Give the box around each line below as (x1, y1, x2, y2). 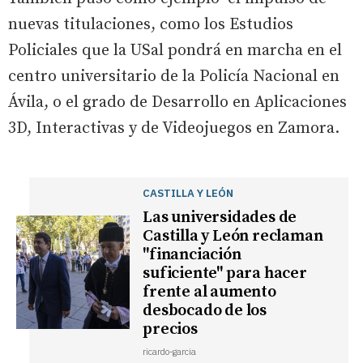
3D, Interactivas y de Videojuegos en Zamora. (8, 118, 340, 139)
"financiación (143, 245, 241, 266)
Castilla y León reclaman (143, 226, 323, 247)
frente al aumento (143, 282, 276, 303)
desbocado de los (143, 301, 267, 322)
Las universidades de (143, 207, 297, 228)
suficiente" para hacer (143, 263, 307, 284)
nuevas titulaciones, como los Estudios (8, 15, 293, 36)
